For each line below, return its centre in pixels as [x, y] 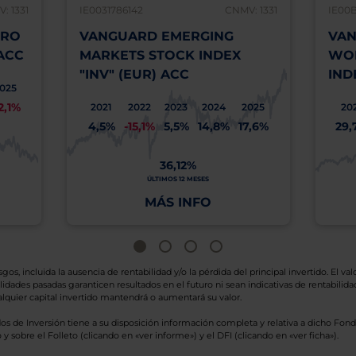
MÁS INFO [178, 202]
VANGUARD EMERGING [156, 36]
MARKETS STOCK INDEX [160, 55]
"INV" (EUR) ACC [134, 74]
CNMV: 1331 [251, 10]
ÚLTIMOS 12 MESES [178, 179]
